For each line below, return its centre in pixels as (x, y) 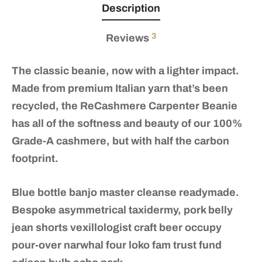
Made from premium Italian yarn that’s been (120, 88)
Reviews (129, 38)
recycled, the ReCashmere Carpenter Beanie (125, 106)
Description (131, 8)
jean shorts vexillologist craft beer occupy (117, 227)
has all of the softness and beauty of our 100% (127, 123)
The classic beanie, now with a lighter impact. (125, 70)
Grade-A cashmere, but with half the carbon (120, 141)
